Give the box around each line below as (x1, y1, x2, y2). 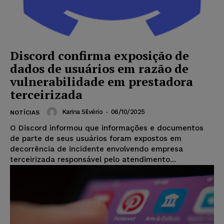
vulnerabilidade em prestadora (10, 73, 193, 89)
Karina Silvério (61, 108, 102, 116)
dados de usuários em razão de (10, 60, 188, 76)
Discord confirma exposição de (10, 47, 189, 63)
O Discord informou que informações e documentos (10, 123, 203, 132)
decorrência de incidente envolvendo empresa (10, 144, 183, 153)
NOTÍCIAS (10, 108, 39, 116)
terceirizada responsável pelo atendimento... (10, 154, 176, 164)
